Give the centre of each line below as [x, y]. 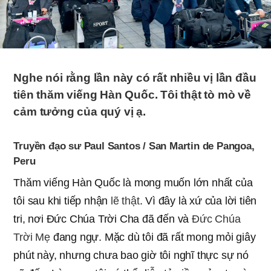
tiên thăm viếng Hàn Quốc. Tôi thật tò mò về [132, 94]
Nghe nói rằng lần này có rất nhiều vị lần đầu [135, 77]
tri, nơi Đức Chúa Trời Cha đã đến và [103, 219]
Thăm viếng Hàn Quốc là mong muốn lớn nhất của [133, 182]
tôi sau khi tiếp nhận [62, 201]
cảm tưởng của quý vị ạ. [80, 111]
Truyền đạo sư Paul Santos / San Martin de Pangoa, [134, 146]
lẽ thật [125, 201]
